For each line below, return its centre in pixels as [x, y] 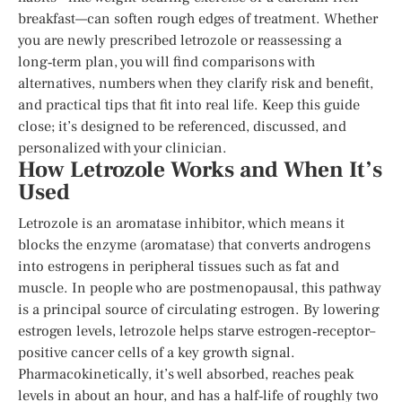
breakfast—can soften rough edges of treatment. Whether [198, 18]
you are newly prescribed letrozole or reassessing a [180, 40]
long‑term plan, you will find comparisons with [166, 61]
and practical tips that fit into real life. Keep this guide [189, 105]
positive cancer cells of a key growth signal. [157, 352]
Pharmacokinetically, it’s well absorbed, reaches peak [186, 374]
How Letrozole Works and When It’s [200, 170]
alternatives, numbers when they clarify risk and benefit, [196, 83]
